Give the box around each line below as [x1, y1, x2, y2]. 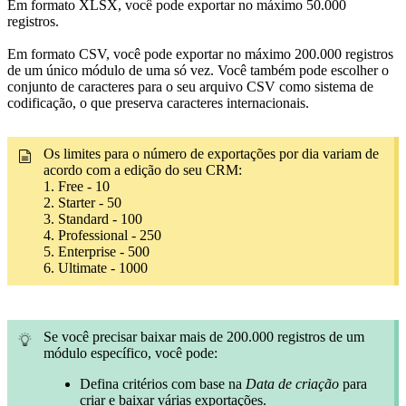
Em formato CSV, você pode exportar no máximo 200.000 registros [7, 45, 393, 62]
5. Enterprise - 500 [43, 243, 150, 259]
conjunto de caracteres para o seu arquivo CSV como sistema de [7, 78, 373, 94]
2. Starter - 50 [43, 194, 121, 210]
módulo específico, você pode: [43, 344, 217, 361]
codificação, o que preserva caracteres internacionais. [7, 94, 309, 111]
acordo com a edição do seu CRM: [43, 161, 242, 178]
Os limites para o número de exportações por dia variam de [43, 145, 379, 161]
